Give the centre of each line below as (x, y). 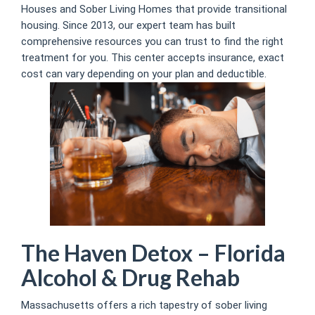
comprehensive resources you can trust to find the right (152, 42)
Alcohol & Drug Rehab (130, 278)
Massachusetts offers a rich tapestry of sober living (144, 305)
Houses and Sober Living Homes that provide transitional (154, 9)
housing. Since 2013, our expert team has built (128, 26)
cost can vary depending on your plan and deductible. (144, 74)
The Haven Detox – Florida (153, 253)
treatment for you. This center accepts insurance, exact (153, 58)
